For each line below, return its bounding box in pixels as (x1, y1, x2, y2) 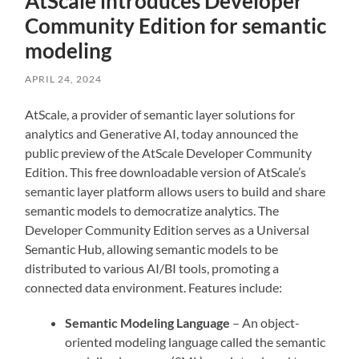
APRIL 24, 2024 (25, 72, 103, 85)
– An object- (230, 314, 301, 330)
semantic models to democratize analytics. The (25, 202, 280, 218)
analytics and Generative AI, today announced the (25, 125, 299, 141)
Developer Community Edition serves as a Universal (25, 221, 310, 237)
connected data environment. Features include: (25, 279, 283, 295)
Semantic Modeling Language (65, 314, 231, 330)
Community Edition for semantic (25, 12, 327, 38)
